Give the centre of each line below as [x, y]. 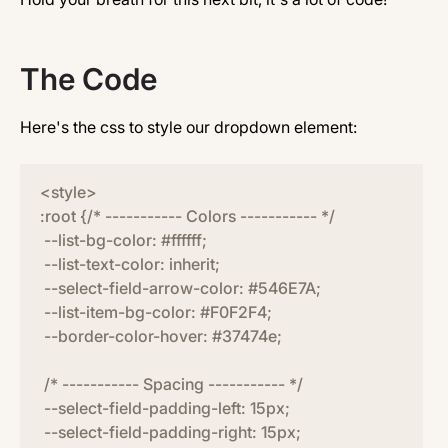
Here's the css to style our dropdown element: [188, 127]
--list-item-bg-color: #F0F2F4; [156, 312]
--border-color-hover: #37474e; [161, 336]
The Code [88, 79]
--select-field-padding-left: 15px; [165, 408]
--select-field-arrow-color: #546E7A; [180, 288]
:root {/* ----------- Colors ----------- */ [187, 216]
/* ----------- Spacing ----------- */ [171, 384]
